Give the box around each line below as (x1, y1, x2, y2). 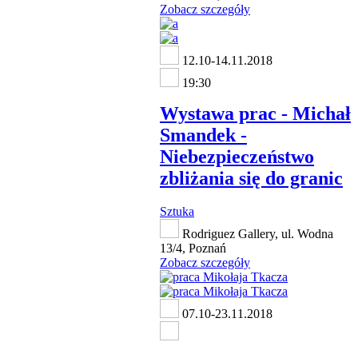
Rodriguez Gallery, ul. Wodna (179, 227, 333, 241)
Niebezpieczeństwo (160, 145, 314, 167)
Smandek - (160, 124, 247, 145)
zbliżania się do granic (160, 167, 343, 189)
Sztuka (160, 205, 194, 219)
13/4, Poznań (160, 241, 226, 256)
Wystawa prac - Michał (160, 102, 351, 124)
